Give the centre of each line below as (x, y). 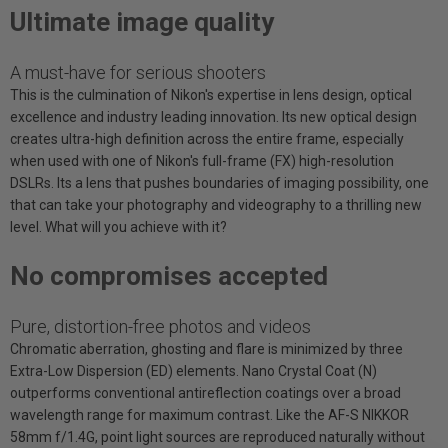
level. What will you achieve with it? (118, 226)
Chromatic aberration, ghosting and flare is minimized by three (206, 348)
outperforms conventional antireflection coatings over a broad (205, 392)
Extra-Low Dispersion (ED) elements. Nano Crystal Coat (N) (193, 370)
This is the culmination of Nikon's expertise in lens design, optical (211, 94)
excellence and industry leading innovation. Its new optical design (213, 116)
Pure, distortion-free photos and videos (160, 326)
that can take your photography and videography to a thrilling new (216, 204)
